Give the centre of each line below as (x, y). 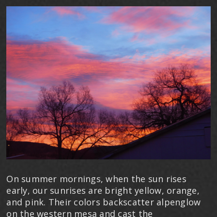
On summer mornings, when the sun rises (96, 178)
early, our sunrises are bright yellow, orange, (103, 190)
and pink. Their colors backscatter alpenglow (104, 202)
